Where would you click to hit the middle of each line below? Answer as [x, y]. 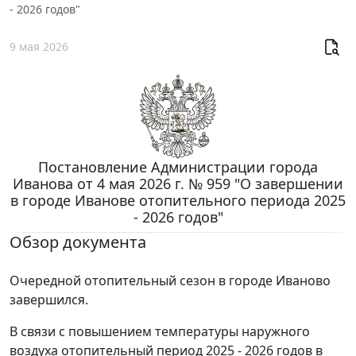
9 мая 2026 [39, 47]
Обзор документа [78, 242]
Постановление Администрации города [178, 166]
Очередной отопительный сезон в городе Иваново [170, 280]
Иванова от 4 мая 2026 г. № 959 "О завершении [178, 183]
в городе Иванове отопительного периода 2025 [178, 200]
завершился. [49, 299]
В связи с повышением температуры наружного [160, 331]
